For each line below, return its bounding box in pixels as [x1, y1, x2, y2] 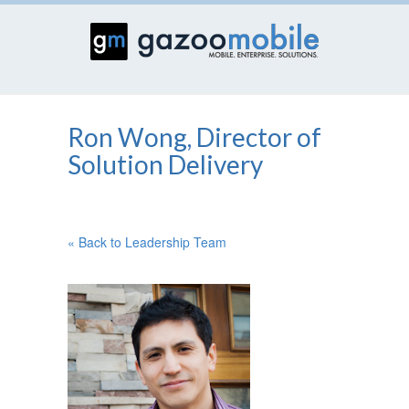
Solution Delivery [68, 149, 263, 180]
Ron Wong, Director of [68, 121, 321, 152]
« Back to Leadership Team [68, 233, 226, 251]
